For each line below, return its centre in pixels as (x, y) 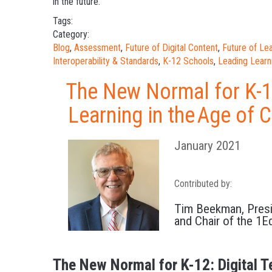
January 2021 (207, 145)
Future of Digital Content (172, 47)
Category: (71, 34)
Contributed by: (203, 183)
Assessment (97, 47)
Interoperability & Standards (106, 61)
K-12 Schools (188, 61)
